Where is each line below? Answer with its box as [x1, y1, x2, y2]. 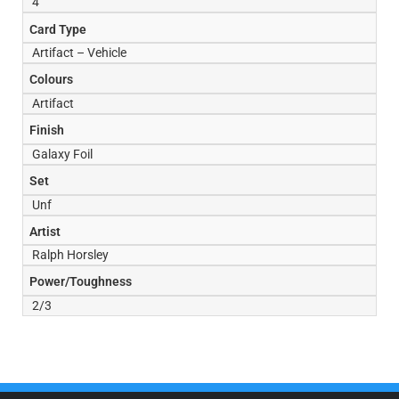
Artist [29, 224, 61, 240]
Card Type [29, 21, 87, 37]
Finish [29, 123, 65, 139]
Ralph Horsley [32, 248, 109, 264]
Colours [29, 72, 74, 88]
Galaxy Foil [32, 146, 93, 162]
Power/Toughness [29, 274, 133, 290]
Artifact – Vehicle [32, 45, 126, 61]
